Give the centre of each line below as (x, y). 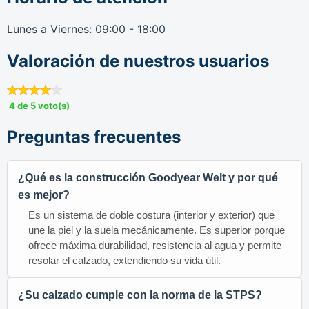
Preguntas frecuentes (94, 137)
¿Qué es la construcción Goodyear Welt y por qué (148, 178)
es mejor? (44, 195)
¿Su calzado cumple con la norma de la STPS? (140, 295)
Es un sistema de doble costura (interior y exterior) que (151, 215)
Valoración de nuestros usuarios (138, 61)
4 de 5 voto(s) (39, 106)
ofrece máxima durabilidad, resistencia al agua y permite (155, 246)
